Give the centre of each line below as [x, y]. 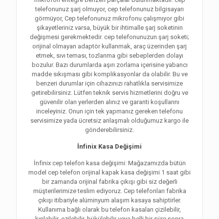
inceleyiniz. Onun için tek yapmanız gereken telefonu [109, 111]
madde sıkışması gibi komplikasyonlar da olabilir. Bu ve [109, 74]
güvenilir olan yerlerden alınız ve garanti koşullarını [109, 102]
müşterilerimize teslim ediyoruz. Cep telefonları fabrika [109, 191]
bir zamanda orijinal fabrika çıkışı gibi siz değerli [109, 182]
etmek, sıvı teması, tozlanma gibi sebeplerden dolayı [109, 56]
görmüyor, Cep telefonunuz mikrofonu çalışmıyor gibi [109, 19]
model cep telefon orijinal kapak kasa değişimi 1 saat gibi [109, 173]
